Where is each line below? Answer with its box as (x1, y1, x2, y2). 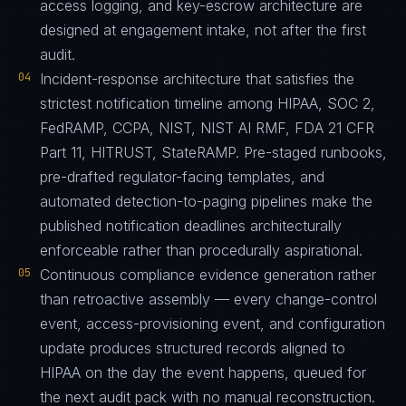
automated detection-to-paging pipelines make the (40, 192, 372, 210)
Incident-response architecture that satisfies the (40, 70, 354, 88)
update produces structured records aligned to (40, 339, 345, 357)
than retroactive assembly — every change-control (40, 290, 377, 308)
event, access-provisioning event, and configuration (40, 314, 385, 333)
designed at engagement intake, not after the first (40, 21, 366, 39)
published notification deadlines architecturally (40, 217, 342, 235)
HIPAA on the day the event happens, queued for (40, 363, 366, 382)
